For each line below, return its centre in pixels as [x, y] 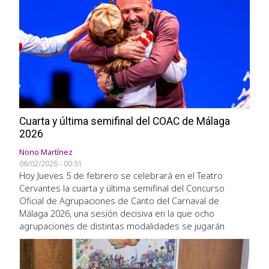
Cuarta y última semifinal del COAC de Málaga [125, 121]
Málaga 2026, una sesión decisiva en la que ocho [117, 213]
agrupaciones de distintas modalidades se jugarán [122, 225]
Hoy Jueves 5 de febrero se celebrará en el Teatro [121, 175]
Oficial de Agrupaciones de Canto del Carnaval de [119, 200]
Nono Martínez [46, 152]
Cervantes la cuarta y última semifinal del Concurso [122, 188]
